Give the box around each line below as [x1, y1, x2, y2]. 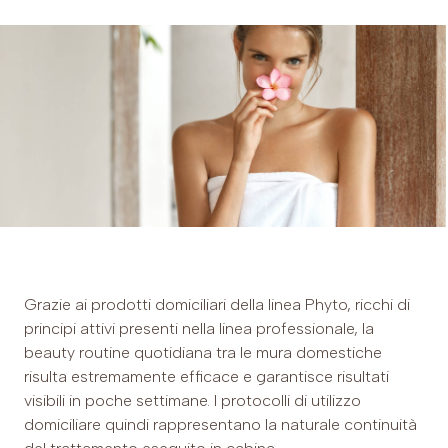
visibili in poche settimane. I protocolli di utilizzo [24, 391, 361, 411]
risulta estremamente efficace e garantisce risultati [24, 367, 389, 387]
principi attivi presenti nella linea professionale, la [24, 319, 374, 339]
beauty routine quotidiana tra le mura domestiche [24, 343, 382, 363]
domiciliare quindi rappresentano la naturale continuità [24, 415, 417, 435]
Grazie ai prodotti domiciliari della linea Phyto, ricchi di [24, 295, 410, 315]
